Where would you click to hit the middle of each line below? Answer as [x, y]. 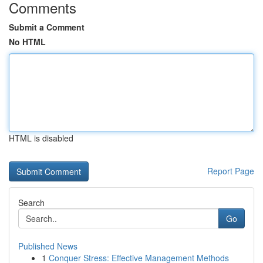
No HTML [27, 42]
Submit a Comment [47, 27]
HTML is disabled [41, 138]
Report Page [231, 171]
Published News [48, 246]
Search [31, 203]
